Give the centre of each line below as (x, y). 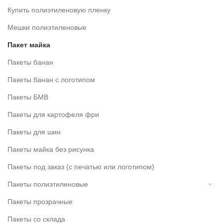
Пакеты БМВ (28, 97)
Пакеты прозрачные (40, 202)
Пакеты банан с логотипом (51, 80)
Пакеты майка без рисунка (51, 150)
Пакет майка (29, 45)
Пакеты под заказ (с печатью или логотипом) (81, 167)
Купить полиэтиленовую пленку (59, 10)
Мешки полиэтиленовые (47, 28)
